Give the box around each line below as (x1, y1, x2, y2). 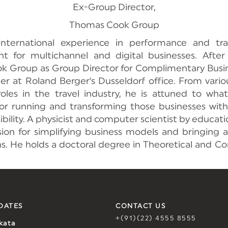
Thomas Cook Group (69, 20, 159, 30)
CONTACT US (116, 203, 165, 210)
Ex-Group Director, (73, 3, 155, 12)
